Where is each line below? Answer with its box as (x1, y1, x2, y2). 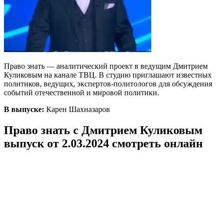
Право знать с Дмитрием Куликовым (4, 123, 202, 137)
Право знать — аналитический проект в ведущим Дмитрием (4, 61, 208, 70)
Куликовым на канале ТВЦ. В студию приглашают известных (4, 70, 212, 79)
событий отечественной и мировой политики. (4, 88, 159, 97)
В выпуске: (4, 105, 44, 113)
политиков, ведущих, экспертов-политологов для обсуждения (4, 79, 212, 88)
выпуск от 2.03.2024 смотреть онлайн (4, 137, 203, 150)
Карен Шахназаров (44, 105, 110, 113)
